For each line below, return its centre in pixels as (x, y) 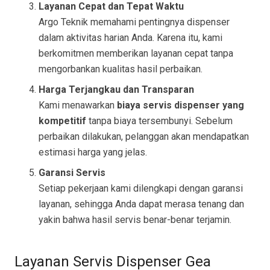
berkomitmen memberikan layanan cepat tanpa (136, 54)
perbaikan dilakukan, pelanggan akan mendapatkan (144, 137)
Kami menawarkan (78, 105)
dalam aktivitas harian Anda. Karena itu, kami (130, 38)
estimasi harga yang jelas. (93, 152)
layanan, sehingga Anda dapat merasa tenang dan (141, 204)
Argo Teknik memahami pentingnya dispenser (134, 22)
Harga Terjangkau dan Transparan (116, 90)
